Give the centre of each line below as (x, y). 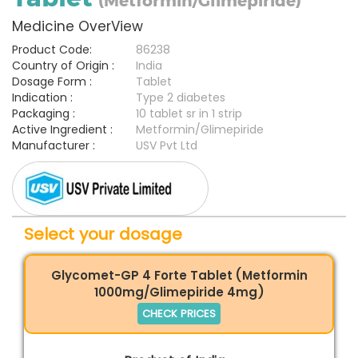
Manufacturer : (54, 146)
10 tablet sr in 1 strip (189, 114)
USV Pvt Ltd (167, 146)
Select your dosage (103, 234)
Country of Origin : (63, 66)
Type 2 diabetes (181, 98)
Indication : (42, 98)
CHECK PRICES (179, 313)
